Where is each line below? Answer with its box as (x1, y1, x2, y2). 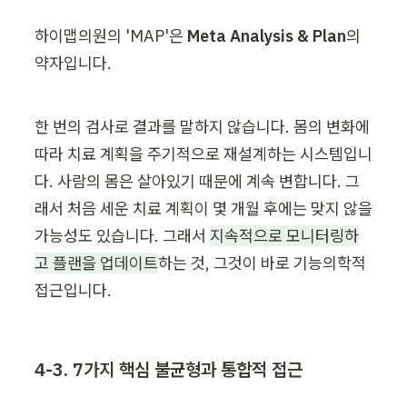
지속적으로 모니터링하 (210, 225, 359, 247)
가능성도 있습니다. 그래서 (35, 225, 210, 247)
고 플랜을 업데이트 (35, 253, 158, 274)
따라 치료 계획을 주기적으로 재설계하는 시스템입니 (35, 144, 372, 165)
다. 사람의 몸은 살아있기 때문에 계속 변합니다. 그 (35, 171, 360, 193)
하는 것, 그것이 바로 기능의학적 (158, 253, 366, 274)
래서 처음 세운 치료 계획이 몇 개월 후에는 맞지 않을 (35, 198, 372, 220)
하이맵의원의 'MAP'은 (35, 25, 187, 47)
